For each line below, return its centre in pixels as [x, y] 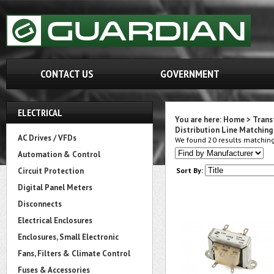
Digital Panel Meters [55, 187]
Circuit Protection [51, 171]
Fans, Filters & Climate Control [74, 254]
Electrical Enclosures [55, 220]
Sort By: [190, 170]
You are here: [199, 120]
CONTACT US [67, 74]
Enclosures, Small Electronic [68, 237]
